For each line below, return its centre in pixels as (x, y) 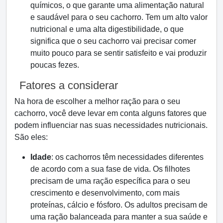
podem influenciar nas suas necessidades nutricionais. (111, 125)
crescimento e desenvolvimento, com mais (105, 193)
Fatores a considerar (69, 85)
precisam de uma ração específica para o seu (110, 181)
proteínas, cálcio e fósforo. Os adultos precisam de (119, 205)
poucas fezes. (55, 65)
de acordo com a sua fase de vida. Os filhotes (110, 169)
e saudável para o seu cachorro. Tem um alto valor (119, 17)
